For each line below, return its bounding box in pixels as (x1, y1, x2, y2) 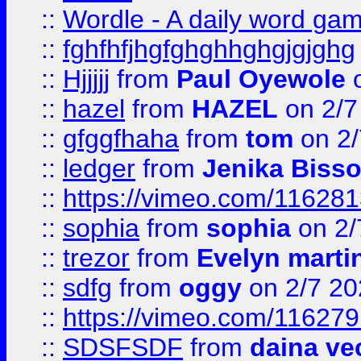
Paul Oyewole (176, 64, 346, 93)
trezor (63, 243, 130, 272)
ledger (63, 154, 135, 183)
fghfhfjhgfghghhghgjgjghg (63, 35, 355, 64)
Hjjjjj (63, 64, 110, 93)
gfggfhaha (63, 124, 179, 153)
